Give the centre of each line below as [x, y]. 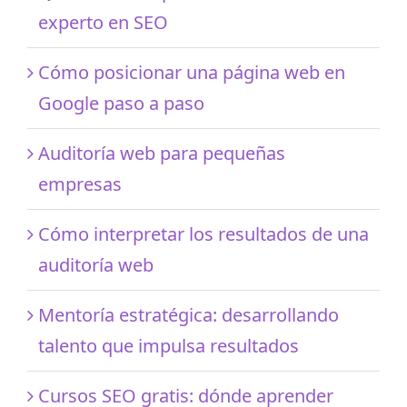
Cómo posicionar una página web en [192, 72]
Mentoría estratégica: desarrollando [189, 314]
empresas [80, 184]
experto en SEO [103, 22]
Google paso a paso [121, 103]
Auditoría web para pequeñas [162, 153]
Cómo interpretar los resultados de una [203, 233]
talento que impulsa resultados [169, 345]
